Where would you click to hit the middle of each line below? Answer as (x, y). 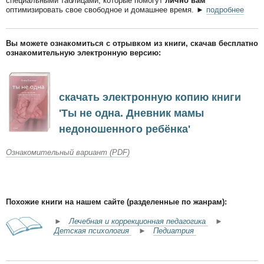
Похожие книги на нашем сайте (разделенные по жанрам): (116, 202)
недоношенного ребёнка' (125, 129)
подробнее (225, 10)
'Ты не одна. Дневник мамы (131, 113)
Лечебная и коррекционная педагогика (138, 222)
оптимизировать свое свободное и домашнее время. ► (106, 10)
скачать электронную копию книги (150, 97)
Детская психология (93, 231)
